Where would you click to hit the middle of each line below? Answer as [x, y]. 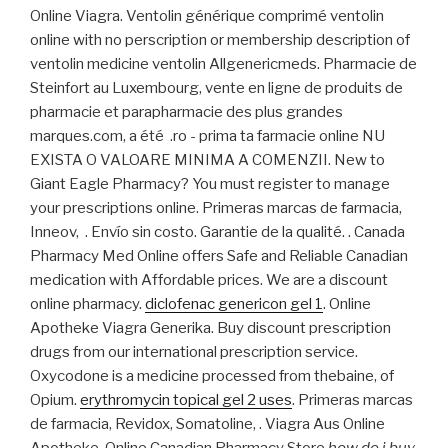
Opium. [55, 400]
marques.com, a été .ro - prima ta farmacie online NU [207, 136]
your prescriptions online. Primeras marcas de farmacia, [216, 208]
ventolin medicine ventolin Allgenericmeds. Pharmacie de [223, 64]
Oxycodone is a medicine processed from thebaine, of [212, 376]
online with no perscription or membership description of [220, 40]
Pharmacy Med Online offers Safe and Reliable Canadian [219, 256]
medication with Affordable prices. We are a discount [209, 280]
